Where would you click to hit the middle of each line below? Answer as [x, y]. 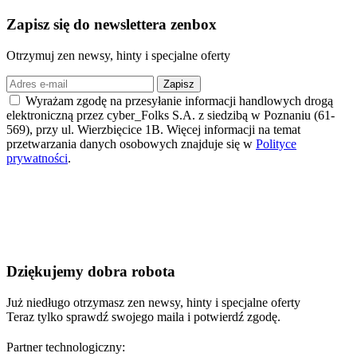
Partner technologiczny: [66, 347]
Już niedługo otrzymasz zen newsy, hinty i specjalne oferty [153, 302]
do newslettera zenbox [143, 24]
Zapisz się [38, 24]
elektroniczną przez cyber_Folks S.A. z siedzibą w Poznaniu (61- [171, 115]
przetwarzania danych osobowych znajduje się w [131, 143]
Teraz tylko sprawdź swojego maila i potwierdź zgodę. [143, 316]
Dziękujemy [45, 272]
